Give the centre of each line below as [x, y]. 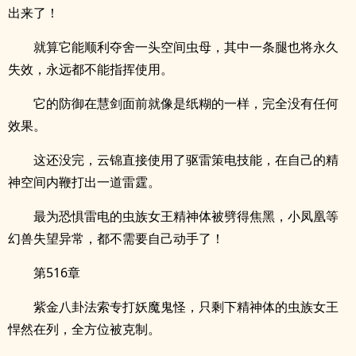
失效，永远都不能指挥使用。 [91, 69]
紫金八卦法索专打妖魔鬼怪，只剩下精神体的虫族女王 [186, 307]
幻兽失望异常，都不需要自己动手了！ [116, 238]
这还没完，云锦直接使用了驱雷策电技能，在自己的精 [186, 160]
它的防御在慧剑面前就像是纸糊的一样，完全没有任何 [186, 103]
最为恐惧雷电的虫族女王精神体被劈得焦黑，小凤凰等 [186, 216]
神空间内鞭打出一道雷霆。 [84, 182]
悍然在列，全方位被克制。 [84, 329]
